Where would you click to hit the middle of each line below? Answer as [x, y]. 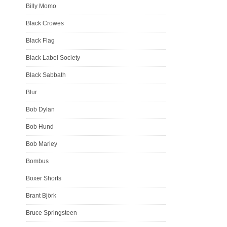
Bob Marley [42, 144]
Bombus [37, 161]
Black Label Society [53, 58]
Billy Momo [41, 6]
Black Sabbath [46, 75]
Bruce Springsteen [51, 213]
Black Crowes [45, 23]
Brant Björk [41, 195]
